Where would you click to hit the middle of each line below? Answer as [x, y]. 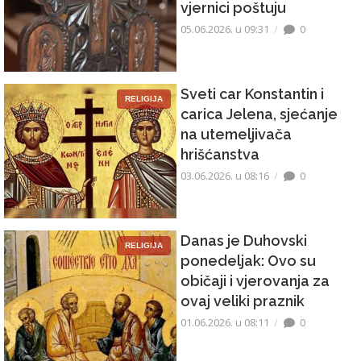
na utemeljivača [236, 135]
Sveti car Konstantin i [252, 94]
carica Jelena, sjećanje [259, 114]
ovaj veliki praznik [243, 301]
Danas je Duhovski [244, 241]
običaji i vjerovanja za [255, 281]
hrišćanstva [220, 155]
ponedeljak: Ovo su [248, 261]
